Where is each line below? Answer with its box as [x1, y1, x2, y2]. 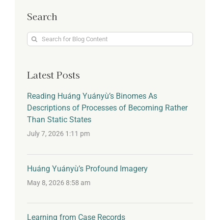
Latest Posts [27, 68, 80, 81]
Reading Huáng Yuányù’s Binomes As [27, 91, 157, 101]
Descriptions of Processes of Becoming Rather [27, 103, 188, 113]
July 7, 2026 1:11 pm [27, 130, 90, 138]
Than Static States [27, 115, 91, 125]
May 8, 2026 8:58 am [27, 178, 90, 187]
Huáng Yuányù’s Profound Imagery [27, 164, 148, 173]
